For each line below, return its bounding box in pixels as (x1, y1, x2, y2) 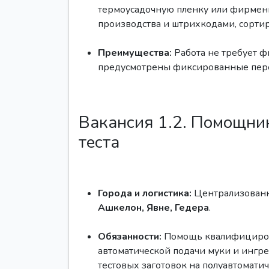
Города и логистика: (98, 187, 192, 200)
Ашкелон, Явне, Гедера (98, 201, 209, 214)
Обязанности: (98, 230, 162, 243)
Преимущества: (98, 46, 172, 59)
